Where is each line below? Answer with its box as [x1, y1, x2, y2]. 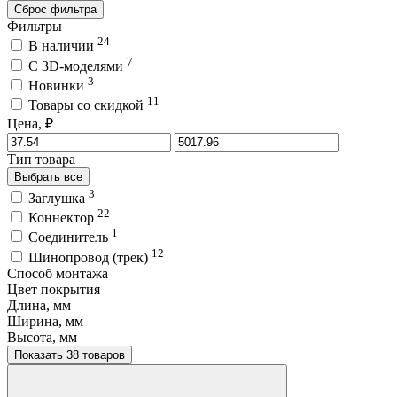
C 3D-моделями [28, 58, 127, 74]
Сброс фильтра [14, 2, 97, 16]
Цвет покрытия [7, 281, 100, 297]
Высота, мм [7, 329, 77, 345]
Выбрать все [14, 170, 82, 184]
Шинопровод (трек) [28, 249, 152, 265]
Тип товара [7, 152, 75, 167]
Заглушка [28, 190, 89, 206]
